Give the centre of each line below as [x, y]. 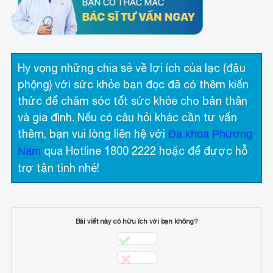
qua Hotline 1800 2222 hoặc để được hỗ [144, 151]
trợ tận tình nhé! [59, 168]
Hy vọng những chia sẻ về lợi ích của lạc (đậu [132, 68]
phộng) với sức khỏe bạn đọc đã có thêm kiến [133, 84]
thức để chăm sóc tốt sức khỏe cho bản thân [133, 101]
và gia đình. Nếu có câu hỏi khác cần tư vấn [128, 117]
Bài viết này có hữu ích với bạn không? [136, 221]
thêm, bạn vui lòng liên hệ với [93, 133]
